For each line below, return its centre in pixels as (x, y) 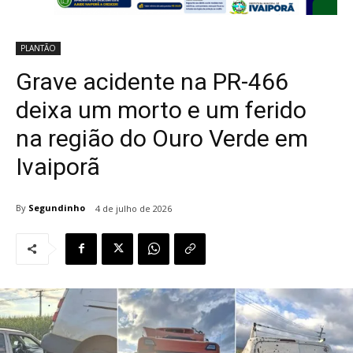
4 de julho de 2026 (134, 208)
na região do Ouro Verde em (162, 138)
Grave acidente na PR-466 (152, 81)
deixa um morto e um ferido (161, 110)
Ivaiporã (58, 166)
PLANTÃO (38, 48)
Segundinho (57, 208)
